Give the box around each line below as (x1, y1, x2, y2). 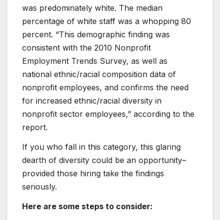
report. (22, 122, 48, 133)
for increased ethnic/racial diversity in (22, 96, 162, 106)
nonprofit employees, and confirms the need (22, 82, 189, 93)
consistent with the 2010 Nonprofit (22, 43, 151, 53)
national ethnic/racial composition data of (22, 69, 176, 80)
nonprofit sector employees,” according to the (22, 109, 194, 119)
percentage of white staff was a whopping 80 (22, 16, 191, 27)
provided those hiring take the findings (22, 168, 164, 178)
